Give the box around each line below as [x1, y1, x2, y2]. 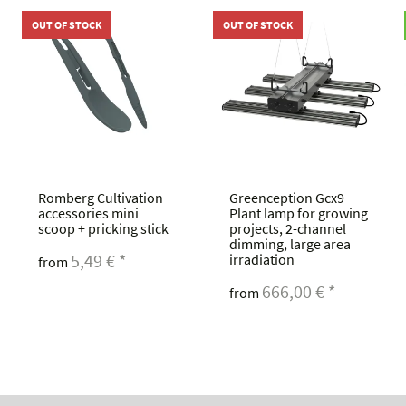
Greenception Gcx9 [229, 188, 345, 208]
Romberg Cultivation [38, 188, 164, 208]
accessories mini [38, 204, 140, 223]
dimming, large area [229, 235, 352, 254]
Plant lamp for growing [229, 204, 369, 223]
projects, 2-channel [229, 219, 347, 238]
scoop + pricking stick [38, 219, 169, 238]
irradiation [229, 250, 295, 269]
